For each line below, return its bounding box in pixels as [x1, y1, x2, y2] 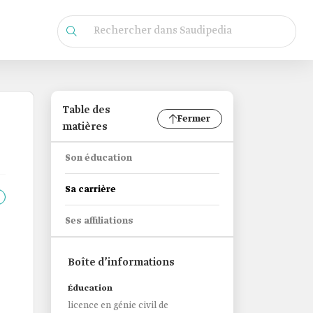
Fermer [177, 112, 210, 125]
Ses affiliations [65, 215, 133, 227]
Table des [62, 103, 110, 117]
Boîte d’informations [68, 256, 175, 270]
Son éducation [65, 152, 132, 164]
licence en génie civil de [68, 300, 168, 312]
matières [62, 120, 108, 134]
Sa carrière [65, 184, 116, 196]
